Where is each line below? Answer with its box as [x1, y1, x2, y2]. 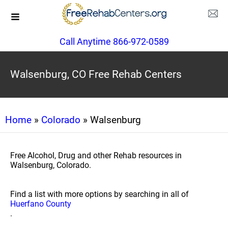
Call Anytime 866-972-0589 [59, 36, 169, 47]
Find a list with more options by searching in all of [10, 189, 189, 199]
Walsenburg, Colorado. [10, 160, 91, 170]
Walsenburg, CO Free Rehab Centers [10, 68, 182, 80]
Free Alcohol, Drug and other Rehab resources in [10, 151, 182, 160]
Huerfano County [10, 199, 71, 209]
